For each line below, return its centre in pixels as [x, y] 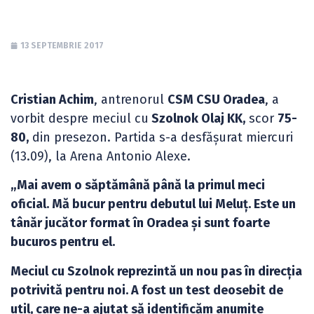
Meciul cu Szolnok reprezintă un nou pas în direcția [156, 271]
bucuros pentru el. [63, 242]
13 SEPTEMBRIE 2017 [62, 46]
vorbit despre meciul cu [80, 118]
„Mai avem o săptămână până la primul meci [138, 185]
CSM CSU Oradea [216, 100]
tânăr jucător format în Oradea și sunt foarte [140, 223]
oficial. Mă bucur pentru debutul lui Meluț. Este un [153, 204]
